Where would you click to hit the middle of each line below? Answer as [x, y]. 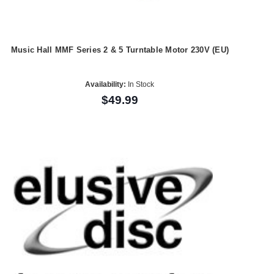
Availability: [106, 84]
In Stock [140, 84]
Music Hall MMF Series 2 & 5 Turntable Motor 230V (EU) [120, 50]
